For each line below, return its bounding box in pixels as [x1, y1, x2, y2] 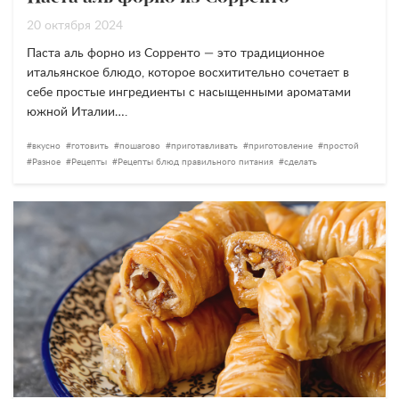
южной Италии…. [27, 106, 127, 118]
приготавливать [171, 142, 238, 151]
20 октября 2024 [27, 20, 123, 32]
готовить [71, 142, 109, 151]
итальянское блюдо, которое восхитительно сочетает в [27, 67, 349, 79]
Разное [32, 158, 61, 167]
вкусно [32, 142, 61, 151]
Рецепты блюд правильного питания [118, 158, 273, 167]
